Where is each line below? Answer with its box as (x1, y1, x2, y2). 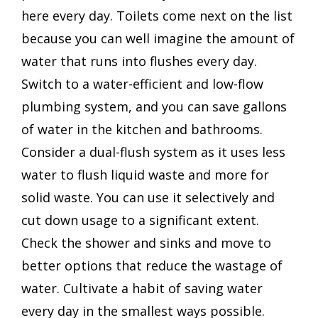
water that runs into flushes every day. (21, 52, 257, 70)
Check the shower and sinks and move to (21, 234, 271, 251)
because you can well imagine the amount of (21, 29, 295, 47)
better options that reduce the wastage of (21, 256, 283, 274)
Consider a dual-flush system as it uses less (21, 143, 285, 160)
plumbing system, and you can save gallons (21, 97, 287, 115)
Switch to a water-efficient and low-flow (21, 75, 263, 92)
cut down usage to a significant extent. (21, 211, 259, 229)
